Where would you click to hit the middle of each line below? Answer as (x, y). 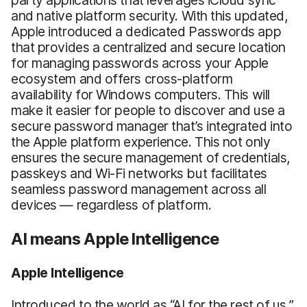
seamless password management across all (139, 189)
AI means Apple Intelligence (115, 238)
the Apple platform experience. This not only (141, 142)
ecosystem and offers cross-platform (122, 78)
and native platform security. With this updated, (149, 15)
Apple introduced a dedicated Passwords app (146, 31)
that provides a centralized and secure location (148, 47)
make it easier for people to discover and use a (148, 110)
